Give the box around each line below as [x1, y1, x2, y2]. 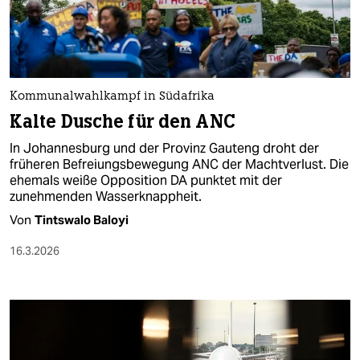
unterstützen [8, 258, 108, 279]
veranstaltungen [8, 165, 104, 182]
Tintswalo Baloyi [35, 212, 129, 228]
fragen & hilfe [8, 227, 86, 244]
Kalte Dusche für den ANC [10, 110, 235, 134]
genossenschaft [8, 324, 103, 341]
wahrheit [8, 63, 76, 84]
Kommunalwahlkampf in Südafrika [10, 91, 215, 104]
